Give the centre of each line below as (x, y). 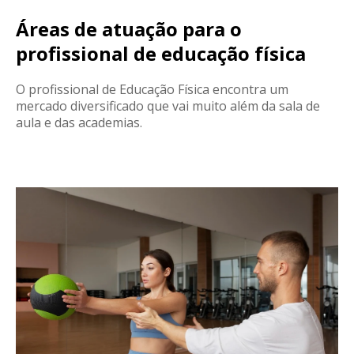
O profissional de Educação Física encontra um (152, 89)
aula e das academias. (81, 122)
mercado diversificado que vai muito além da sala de (168, 105)
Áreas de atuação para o (129, 28)
